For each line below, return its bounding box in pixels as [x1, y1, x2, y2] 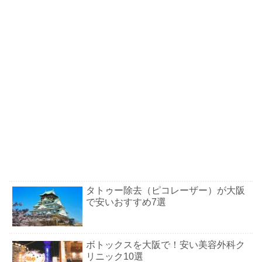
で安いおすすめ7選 [86, 196, 166, 207]
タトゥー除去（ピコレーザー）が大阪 [86, 185, 245, 195]
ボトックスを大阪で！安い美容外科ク [86, 240, 245, 250]
